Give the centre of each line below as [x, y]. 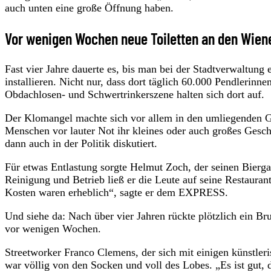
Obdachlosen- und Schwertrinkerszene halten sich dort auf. [135, 95]
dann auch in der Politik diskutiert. [81, 144]
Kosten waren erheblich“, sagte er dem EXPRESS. [116, 193]
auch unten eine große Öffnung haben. [89, 8]
